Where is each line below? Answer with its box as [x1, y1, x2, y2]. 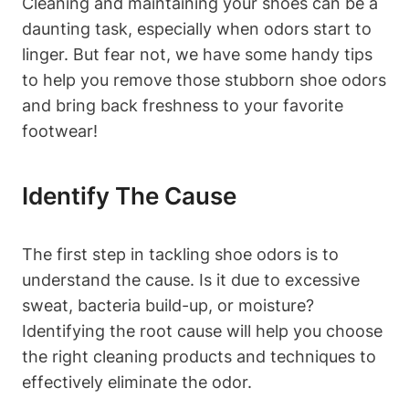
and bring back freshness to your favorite [22, 95, 343, 115]
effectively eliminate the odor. [22, 372, 252, 392]
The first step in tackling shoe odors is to [22, 244, 339, 264]
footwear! [22, 121, 98, 141]
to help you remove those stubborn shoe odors [22, 69, 386, 89]
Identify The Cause [22, 181, 236, 210]
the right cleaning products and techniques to [22, 346, 376, 366]
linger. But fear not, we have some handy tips [22, 44, 372, 64]
